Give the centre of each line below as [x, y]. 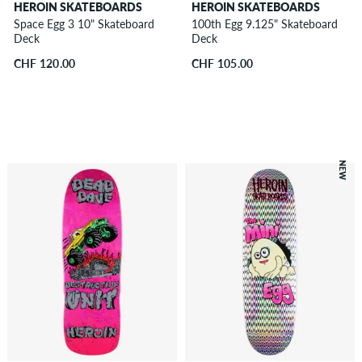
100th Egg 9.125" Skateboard [264, 23]
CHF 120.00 [44, 64]
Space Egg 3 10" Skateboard [84, 23]
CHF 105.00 [222, 64]
